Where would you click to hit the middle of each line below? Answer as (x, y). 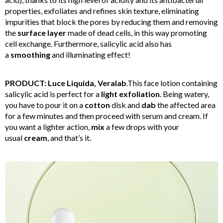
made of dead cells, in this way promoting (137, 32)
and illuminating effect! (90, 54)
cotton (97, 105)
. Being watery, (184, 94)
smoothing (30, 54)
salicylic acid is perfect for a (53, 94)
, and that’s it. (69, 137)
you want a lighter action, (48, 126)
